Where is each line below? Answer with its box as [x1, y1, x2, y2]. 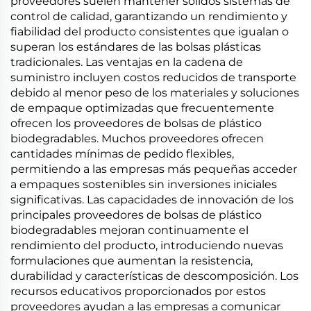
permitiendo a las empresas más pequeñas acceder [10, 162, 297, 176]
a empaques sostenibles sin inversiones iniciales [10, 178, 277, 191]
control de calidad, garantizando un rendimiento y [10, 10, 287, 23]
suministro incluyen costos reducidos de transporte [10, 71, 296, 84]
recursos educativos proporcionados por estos [10, 285, 266, 298]
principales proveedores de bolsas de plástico [10, 208, 262, 221]
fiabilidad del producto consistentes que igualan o [10, 25, 289, 38]
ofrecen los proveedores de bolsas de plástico [10, 117, 262, 130]
